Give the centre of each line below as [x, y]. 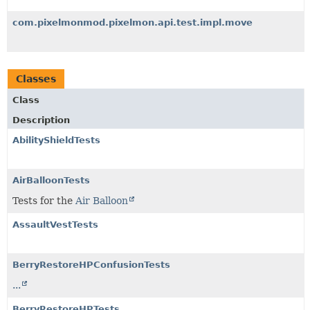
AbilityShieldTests [56, 140]
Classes [36, 79]
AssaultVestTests [55, 224]
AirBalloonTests [51, 180]
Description [41, 120]
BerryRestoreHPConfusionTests [91, 264]
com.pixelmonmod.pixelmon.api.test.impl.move [133, 22]
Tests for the [44, 200]
